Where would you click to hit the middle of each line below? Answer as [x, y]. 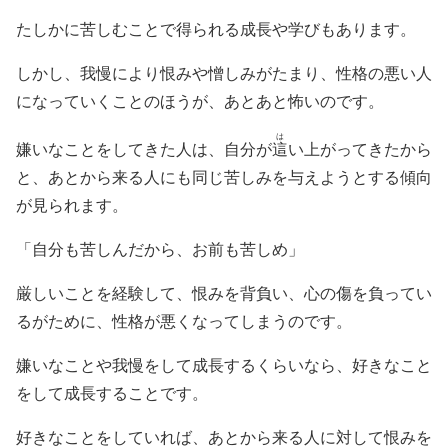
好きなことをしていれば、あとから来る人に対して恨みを [224, 437]
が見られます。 [72, 205]
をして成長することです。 [112, 393]
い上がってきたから [360, 149]
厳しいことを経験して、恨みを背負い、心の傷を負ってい [224, 293]
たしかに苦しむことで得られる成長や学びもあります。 [216, 29]
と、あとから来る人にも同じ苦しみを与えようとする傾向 [224, 177]
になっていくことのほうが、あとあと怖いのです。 [200, 101]
